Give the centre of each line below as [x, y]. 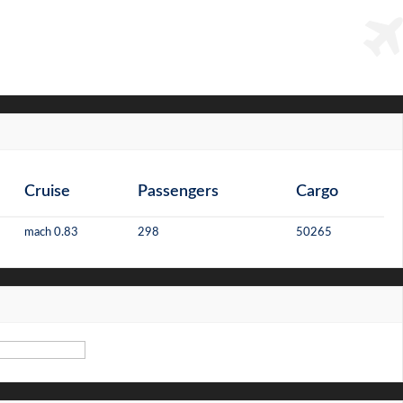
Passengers [178, 192]
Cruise [47, 192]
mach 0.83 [51, 233]
